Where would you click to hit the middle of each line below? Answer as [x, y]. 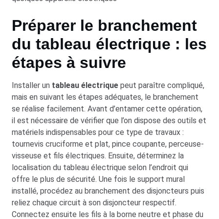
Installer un [32, 86]
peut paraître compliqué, [161, 86]
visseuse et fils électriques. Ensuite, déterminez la [98, 156]
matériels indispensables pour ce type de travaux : [98, 132]
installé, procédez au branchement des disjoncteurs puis [108, 191]
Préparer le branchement [104, 26]
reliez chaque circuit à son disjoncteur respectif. [94, 203]
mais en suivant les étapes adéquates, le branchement [105, 97]
